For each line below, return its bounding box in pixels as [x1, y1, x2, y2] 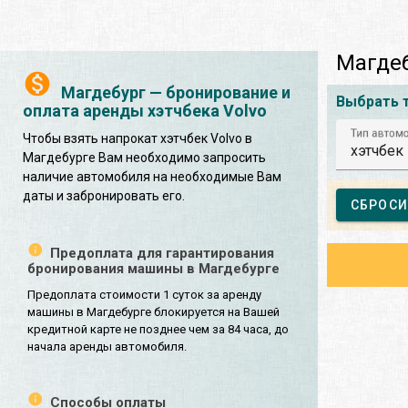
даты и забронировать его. [23, 188, 185, 203]
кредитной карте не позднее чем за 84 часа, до [27, 321, 289, 336]
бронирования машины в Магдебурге [27, 260, 280, 277]
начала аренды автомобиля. [27, 339, 187, 353]
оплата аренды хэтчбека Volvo [23, 100, 267, 120]
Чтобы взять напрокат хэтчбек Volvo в [23, 130, 252, 146]
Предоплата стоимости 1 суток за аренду [27, 287, 261, 301]
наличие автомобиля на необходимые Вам [23, 168, 281, 184]
